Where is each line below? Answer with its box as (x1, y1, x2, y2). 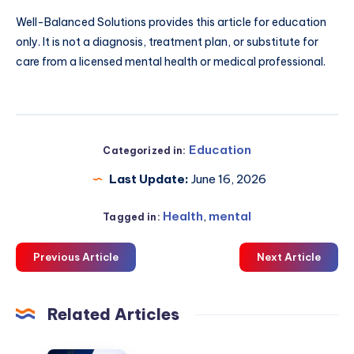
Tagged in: (103, 210, 160, 223)
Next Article (257, 250, 321, 263)
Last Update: (108, 171, 189, 186)
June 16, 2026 (188, 171, 266, 186)
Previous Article (33, 250, 119, 263)
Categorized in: (103, 144, 186, 156)
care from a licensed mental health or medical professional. (16, 54, 326, 69)
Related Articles (47, 303, 179, 324)
